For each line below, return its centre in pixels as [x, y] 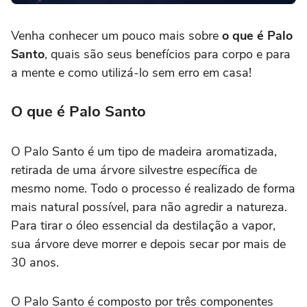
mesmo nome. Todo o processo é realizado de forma [153, 189]
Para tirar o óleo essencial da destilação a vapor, [143, 226]
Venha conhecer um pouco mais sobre [116, 36]
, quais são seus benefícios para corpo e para [168, 54]
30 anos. [35, 263]
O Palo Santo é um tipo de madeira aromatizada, [144, 152]
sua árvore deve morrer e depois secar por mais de [148, 244]
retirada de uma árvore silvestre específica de [134, 170]
